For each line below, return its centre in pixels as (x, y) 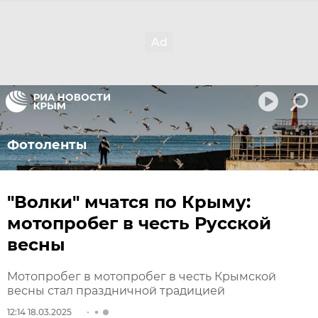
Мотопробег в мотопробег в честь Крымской (142, 276)
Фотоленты (47, 145)
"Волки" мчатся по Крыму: (129, 202)
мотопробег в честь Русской (139, 223)
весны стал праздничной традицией (116, 291)
